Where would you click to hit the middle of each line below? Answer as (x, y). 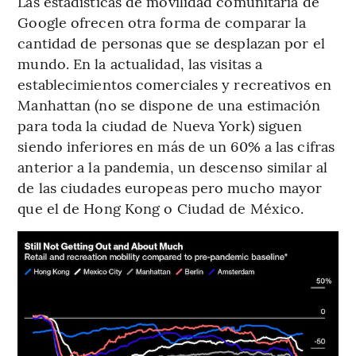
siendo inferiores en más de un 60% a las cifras (176, 145)
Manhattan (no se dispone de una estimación (169, 104)
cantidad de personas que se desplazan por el (171, 42)
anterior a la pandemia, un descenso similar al (172, 166)
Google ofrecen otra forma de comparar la (162, 21)
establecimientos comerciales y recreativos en (174, 83)
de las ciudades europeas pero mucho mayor (170, 187)
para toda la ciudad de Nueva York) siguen (160, 125)
